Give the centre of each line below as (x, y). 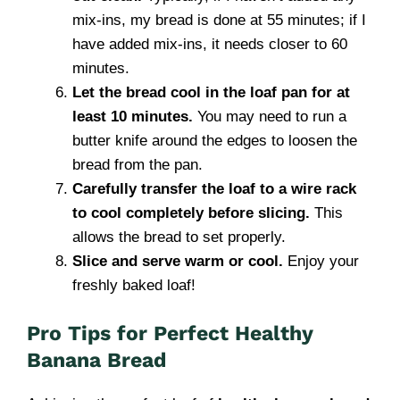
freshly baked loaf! (134, 285)
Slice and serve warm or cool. (178, 261)
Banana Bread (96, 360)
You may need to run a (270, 117)
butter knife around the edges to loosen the (215, 141)
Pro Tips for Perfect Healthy (170, 333)
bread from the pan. (137, 165)
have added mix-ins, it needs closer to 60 (210, 44)
